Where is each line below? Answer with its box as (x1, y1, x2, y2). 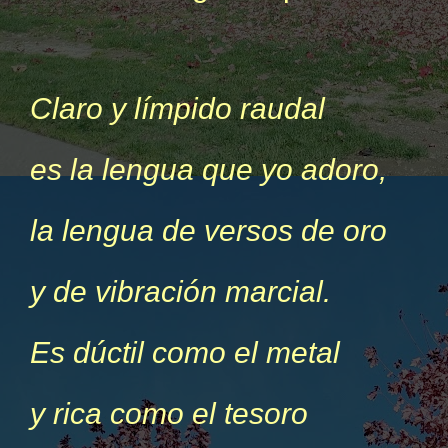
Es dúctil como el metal (30, 336, 340, 369)
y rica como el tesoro (30, 397, 308, 430)
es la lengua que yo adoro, (30, 153, 387, 186)
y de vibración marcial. (30, 275, 331, 308)
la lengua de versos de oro (30, 214, 387, 247)
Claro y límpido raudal (30, 92, 325, 125)
